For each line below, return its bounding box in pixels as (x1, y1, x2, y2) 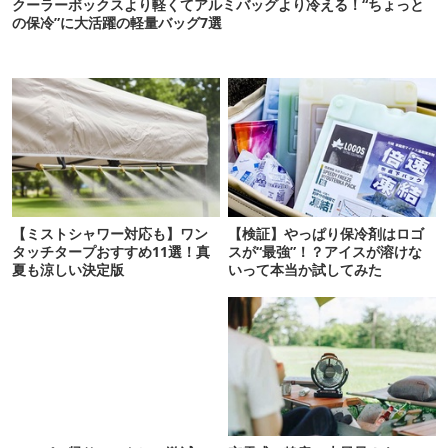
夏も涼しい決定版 (12, 259, 124, 279)
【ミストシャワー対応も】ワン (12, 223, 208, 243)
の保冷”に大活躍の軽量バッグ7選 (12, 12, 222, 32)
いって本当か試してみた (228, 259, 383, 279)
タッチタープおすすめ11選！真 (12, 241, 210, 261)
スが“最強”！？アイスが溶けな (228, 241, 423, 261)
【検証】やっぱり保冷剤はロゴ (228, 223, 425, 243)
